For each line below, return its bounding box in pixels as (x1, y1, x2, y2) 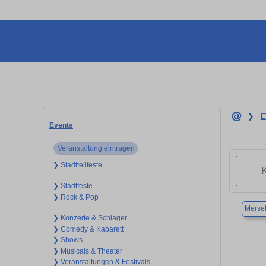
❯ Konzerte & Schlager (52, 214, 127, 223)
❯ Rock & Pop (52, 192, 99, 201)
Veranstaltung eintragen (57, 144, 135, 153)
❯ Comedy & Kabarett (52, 224, 123, 233)
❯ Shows (52, 236, 83, 245)
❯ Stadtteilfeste (52, 160, 102, 169)
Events (49, 121, 73, 129)
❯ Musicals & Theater (52, 246, 122, 255)
